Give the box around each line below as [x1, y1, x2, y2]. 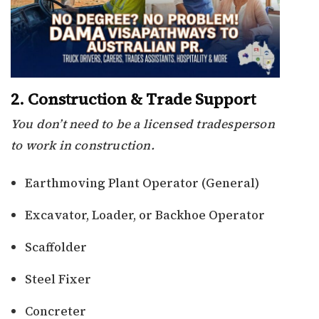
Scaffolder [25, 239, 87, 256]
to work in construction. [11, 137, 155, 155]
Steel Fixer [25, 271, 91, 288]
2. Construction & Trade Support [11, 88, 256, 110]
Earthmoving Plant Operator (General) [25, 174, 259, 192]
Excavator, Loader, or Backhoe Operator [25, 206, 265, 224]
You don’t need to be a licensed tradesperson [11, 115, 275, 133]
